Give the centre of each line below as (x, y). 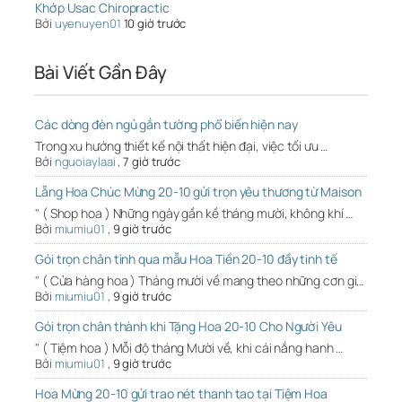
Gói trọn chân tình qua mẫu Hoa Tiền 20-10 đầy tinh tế (186, 259)
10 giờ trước (155, 24)
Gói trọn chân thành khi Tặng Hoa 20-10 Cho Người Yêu (188, 327)
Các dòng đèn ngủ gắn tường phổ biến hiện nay (166, 125)
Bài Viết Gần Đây (100, 73)
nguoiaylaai (85, 162)
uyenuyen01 (87, 24)
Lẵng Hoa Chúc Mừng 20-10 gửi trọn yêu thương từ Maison (198, 192)
